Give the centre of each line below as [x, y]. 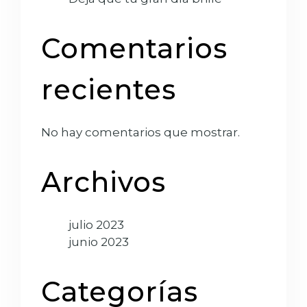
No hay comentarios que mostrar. [140, 133]
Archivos [103, 182]
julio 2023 [96, 225]
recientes [109, 90]
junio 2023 [99, 242]
